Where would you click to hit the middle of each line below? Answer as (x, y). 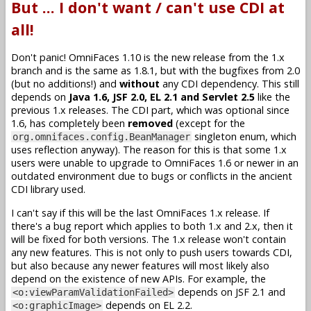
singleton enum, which (244, 137)
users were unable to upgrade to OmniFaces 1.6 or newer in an (155, 163)
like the (272, 97)
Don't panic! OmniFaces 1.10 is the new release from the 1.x (148, 58)
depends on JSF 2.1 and (230, 292)
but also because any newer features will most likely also (140, 265)
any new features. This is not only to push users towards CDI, (152, 252)
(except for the (209, 124)
